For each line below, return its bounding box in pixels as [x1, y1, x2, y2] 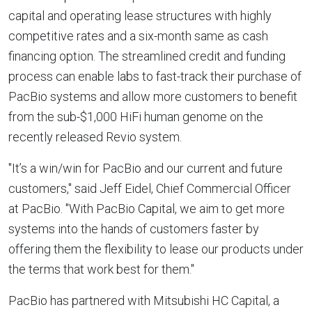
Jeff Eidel [100, 181, 151, 196]
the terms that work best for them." [8, 262, 194, 276]
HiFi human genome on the [117, 109, 263, 124]
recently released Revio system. [8, 130, 182, 144]
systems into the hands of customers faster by [8, 221, 259, 236]
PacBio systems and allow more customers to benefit [8, 89, 297, 104]
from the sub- [8, 109, 80, 124]
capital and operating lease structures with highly [8, 8, 272, 23]
